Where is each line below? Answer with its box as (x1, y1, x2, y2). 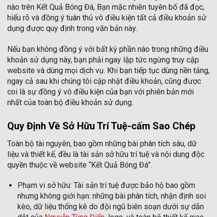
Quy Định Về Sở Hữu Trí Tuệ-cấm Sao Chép (7, 120, 195, 132)
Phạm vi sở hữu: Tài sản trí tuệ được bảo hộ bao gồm (17, 181, 195, 190)
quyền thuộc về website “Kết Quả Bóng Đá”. (7, 160, 152, 170)
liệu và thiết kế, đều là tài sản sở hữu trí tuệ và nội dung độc (7, 149, 204, 159)
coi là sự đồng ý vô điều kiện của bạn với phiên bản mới (7, 87, 194, 96)
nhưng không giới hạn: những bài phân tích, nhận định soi (17, 191, 206, 201)
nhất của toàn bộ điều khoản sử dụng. (7, 97, 133, 107)
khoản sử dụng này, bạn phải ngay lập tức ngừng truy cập (7, 55, 199, 64)
